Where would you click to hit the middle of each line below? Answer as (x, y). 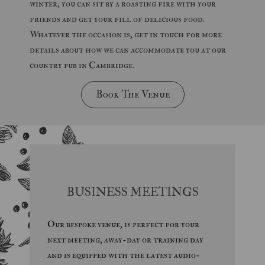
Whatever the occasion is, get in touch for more (126, 34)
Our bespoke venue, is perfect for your (123, 224)
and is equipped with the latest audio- (124, 255)
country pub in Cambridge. (82, 65)
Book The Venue (132, 94)
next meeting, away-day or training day (125, 240)
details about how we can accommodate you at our (128, 50)
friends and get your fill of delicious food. (117, 19)
